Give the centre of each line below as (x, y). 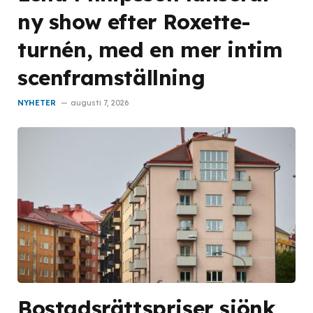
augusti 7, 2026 (100, 102)
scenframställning (111, 77)
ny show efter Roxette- (134, 21)
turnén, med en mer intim (150, 49)
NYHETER (37, 102)
